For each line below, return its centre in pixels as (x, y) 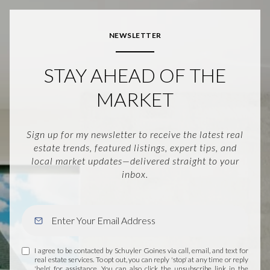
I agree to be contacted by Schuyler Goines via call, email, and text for (141, 250)
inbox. (135, 174)
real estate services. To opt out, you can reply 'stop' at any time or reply (141, 259)
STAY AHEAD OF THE (135, 75)
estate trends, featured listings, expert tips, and (135, 147)
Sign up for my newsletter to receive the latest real (135, 134)
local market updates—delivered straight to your (135, 160)
